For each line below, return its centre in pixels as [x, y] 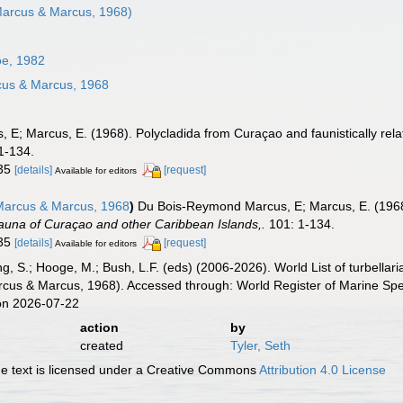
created [101, 345]
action [99, 327]
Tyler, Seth [260, 345]
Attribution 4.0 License [323, 369]
